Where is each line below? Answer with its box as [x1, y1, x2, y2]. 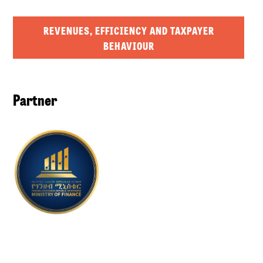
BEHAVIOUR [103, 37, 154, 53]
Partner [13, 87, 58, 110]
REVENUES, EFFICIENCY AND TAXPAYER [43, 22, 214, 38]
